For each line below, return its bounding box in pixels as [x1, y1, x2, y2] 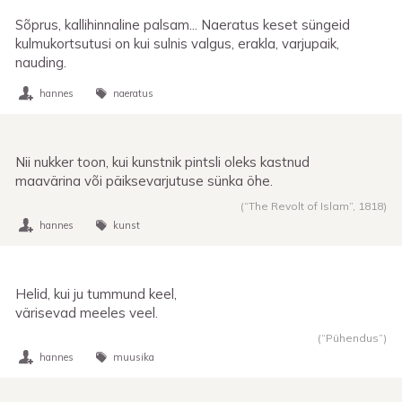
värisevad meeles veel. [15, 303, 158, 321]
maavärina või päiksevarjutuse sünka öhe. [15, 171, 273, 189]
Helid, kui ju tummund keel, [15, 284, 177, 302]
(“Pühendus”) [318, 330, 387, 345]
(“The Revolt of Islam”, [240, 198, 358, 213]
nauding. [15, 53, 66, 71]
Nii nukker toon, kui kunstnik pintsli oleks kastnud [15, 153, 310, 170]
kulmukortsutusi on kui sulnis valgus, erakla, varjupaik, [15, 34, 339, 52]
